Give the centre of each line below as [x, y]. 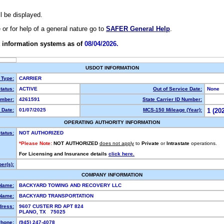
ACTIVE [30, 89]
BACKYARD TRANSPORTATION [57, 196]
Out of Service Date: [177, 89]
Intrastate [178, 143]
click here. [121, 154]
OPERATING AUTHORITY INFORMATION [112, 122]
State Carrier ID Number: [172, 99]
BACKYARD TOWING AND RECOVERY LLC [71, 185]
